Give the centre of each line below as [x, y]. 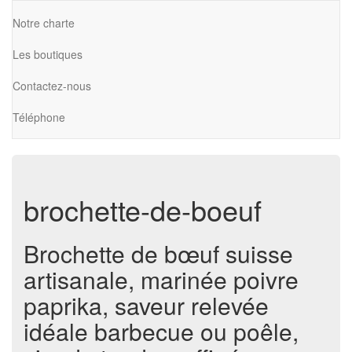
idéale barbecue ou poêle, [161, 331]
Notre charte [44, 22]
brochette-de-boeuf [143, 209]
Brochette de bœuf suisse [158, 253]
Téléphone [39, 117]
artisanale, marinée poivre [161, 279]
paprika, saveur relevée [146, 305]
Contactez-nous [52, 85]
